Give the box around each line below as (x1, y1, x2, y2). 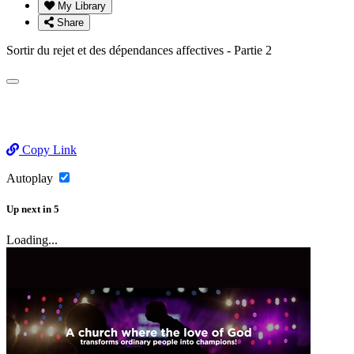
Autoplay (6, 171, 56, 185)
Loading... (6, 233, 58, 247)
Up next (6, 202, 40, 215)
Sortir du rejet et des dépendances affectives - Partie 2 (6, 43, 272, 57)
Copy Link (19, 142, 77, 156)
